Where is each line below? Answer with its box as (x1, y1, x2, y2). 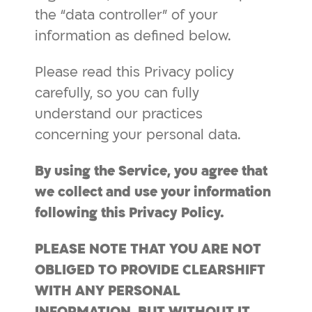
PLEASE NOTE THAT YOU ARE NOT (35, 240, 261, 258)
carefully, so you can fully (35, 84, 199, 102)
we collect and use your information (35, 182, 271, 201)
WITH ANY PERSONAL (35, 281, 180, 300)
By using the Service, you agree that (35, 162, 267, 180)
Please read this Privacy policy (35, 63, 234, 81)
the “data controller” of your (35, 6, 218, 24)
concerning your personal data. (35, 125, 241, 144)
